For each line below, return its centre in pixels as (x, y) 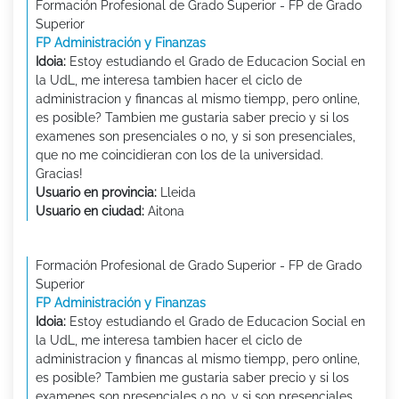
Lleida (176, 192)
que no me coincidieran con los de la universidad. (179, 155)
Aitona (164, 211)
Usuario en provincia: (96, 192)
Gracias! (59, 173)
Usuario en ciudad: (90, 211)
